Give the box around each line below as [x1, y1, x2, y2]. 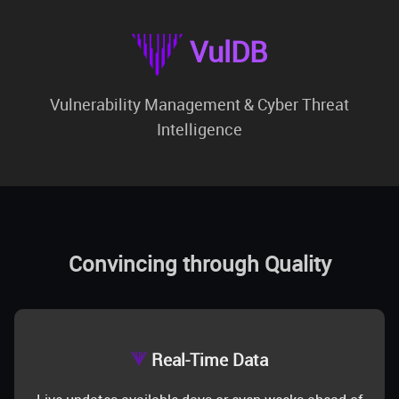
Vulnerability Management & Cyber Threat [50, 94, 349, 116]
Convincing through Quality [68, 248, 331, 278]
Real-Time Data [147, 348, 269, 371]
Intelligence [157, 118, 242, 141]
